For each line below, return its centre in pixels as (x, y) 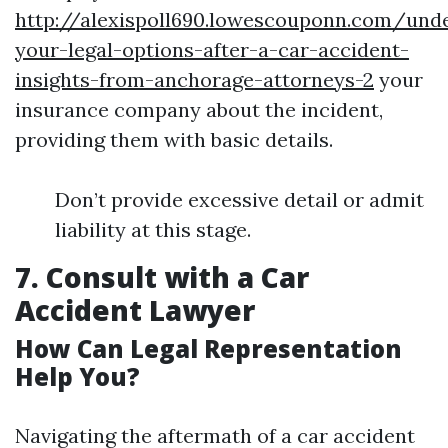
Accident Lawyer (135, 310)
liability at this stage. (153, 229)
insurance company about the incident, (199, 109)
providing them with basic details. (174, 139)
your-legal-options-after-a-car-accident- (212, 49)
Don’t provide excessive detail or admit (239, 199)
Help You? (77, 376)
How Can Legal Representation (208, 348)
